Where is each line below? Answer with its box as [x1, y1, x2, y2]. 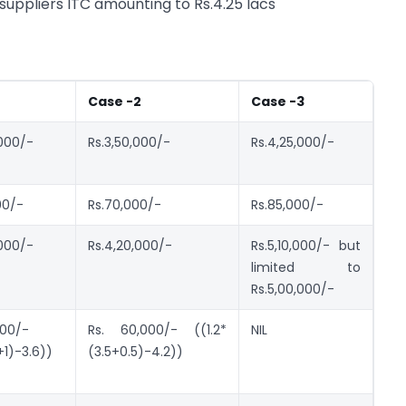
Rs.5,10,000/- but [251, 236, 361, 255]
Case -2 [88, 92, 141, 111]
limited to [251, 257, 361, 276]
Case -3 [251, 92, 304, 111]
